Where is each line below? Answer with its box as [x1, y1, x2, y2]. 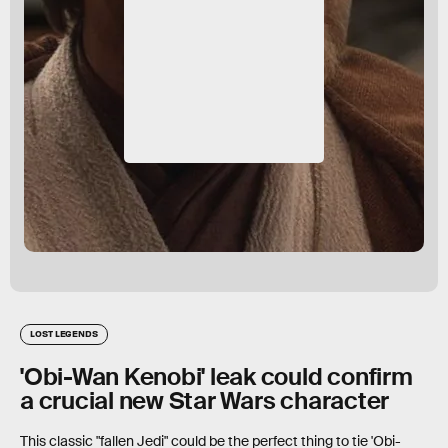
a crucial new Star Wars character [20, 385, 390, 416]
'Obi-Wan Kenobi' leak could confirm [20, 361, 413, 392]
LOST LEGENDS [30, 327, 99, 339]
